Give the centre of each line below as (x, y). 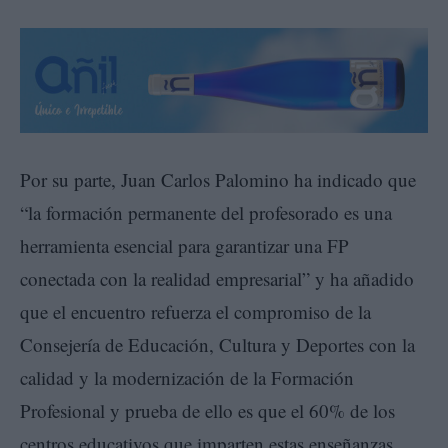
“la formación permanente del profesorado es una (206, 212)
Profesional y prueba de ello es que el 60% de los (207, 410)
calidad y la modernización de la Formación (187, 377)
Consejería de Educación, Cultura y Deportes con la (217, 344)
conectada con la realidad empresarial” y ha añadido (217, 278)
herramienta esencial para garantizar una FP (184, 245)
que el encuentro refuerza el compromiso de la (195, 311)
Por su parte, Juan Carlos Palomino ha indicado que (218, 179)
